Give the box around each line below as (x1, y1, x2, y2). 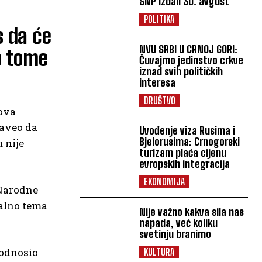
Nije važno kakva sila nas (139, 205, 244, 218)
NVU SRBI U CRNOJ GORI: (139, 43, 238, 56)
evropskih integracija (139, 157, 230, 170)
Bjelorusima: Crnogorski (139, 135, 240, 148)
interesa (139, 76, 176, 89)
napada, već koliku (139, 216, 218, 229)
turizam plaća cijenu (139, 146, 227, 159)
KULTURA (144, 246, 175, 257)
